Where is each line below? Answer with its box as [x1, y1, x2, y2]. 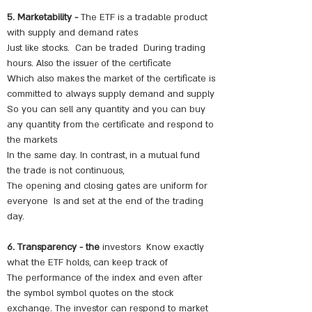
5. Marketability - [7, 11, 78, 24]
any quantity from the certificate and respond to [7, 118, 214, 131]
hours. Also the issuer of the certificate [7, 57, 171, 70]
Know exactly [146, 241, 204, 253]
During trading [143, 42, 205, 54]
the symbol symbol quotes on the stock [7, 287, 173, 299]
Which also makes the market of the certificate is [7, 72, 215, 85]
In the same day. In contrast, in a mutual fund [7, 149, 200, 162]
